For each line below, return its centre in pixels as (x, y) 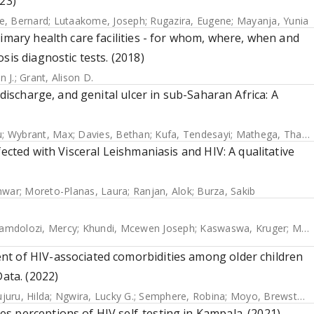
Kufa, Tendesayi (193, 134)
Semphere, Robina (182, 296)
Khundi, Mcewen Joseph (138, 228)
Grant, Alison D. (56, 77)
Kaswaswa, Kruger (244, 228)
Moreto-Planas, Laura (76, 191)
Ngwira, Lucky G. (94, 296)
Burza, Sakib (226, 191)
